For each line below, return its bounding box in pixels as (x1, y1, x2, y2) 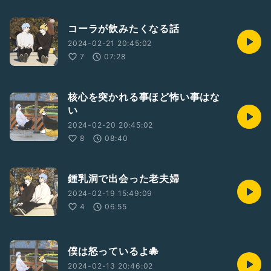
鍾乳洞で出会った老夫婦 (68, 172, 180, 184)
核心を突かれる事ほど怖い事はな (68, 91, 220, 103)
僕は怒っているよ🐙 (68, 245, 160, 257)
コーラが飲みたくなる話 (68, 22, 180, 34)
